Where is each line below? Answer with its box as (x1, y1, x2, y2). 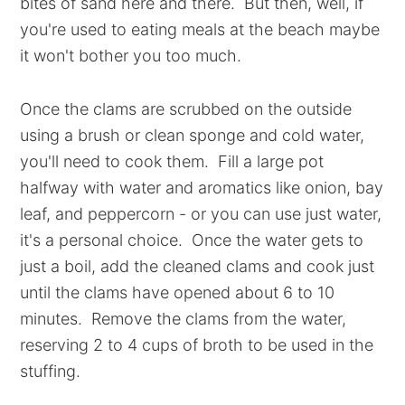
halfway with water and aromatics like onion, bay (20, 178, 384, 197)
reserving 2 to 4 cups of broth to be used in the (20, 335, 374, 354)
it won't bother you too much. (20, 46, 242, 65)
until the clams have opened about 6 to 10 (20, 283, 335, 302)
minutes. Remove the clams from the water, (20, 309, 347, 328)
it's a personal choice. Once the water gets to (20, 231, 364, 250)
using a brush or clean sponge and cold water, (20, 126, 365, 145)
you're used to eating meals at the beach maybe (20, 20, 381, 39)
